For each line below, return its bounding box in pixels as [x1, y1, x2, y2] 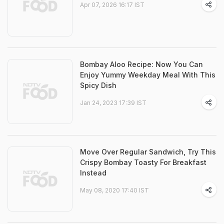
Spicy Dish [80, 81, 116, 89]
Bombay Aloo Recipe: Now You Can [80, 60, 203, 68]
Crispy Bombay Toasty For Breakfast [80, 158, 206, 166]
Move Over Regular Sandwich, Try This [80, 147, 216, 156]
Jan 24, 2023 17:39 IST [80, 99, 146, 106]
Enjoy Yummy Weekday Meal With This [80, 70, 215, 79]
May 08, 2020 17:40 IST [80, 186, 149, 194]
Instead [80, 168, 106, 177]
